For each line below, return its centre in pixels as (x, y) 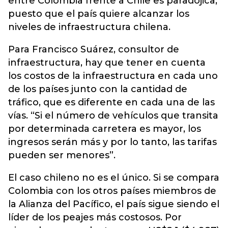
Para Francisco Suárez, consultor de (94, 49)
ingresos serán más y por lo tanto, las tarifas (112, 142)
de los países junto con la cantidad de (98, 89)
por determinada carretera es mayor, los (105, 129)
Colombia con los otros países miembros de (112, 191)
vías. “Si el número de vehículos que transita (113, 116)
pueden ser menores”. (62, 155)
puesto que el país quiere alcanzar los (99, 14)
